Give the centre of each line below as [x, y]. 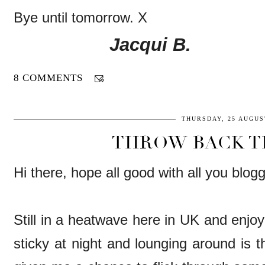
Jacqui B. [102, 45]
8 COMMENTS [50, 78]
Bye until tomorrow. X [80, 18]
